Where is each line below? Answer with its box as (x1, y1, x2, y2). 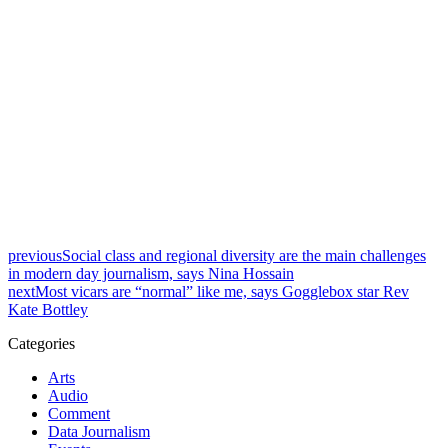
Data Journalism (48, 423, 150, 441)
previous (8, 247, 62, 265)
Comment (48, 405, 110, 423)
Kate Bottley (8, 301, 88, 319)
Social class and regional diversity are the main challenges (62, 247, 426, 265)
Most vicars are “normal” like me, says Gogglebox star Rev (35, 283, 409, 301)
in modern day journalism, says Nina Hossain (8, 265, 294, 283)
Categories (8, 335, 75, 353)
